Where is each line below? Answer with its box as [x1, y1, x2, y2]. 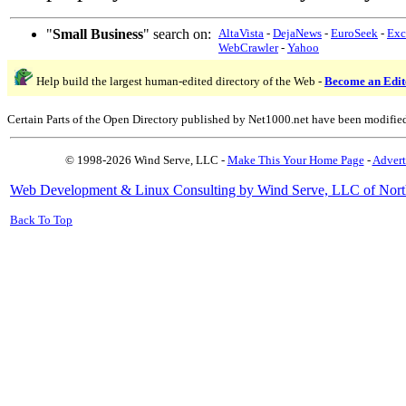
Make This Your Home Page [227, 153, 364, 167]
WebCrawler [218, 41, 278, 54]
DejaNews [273, 26, 322, 40]
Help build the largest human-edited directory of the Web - [36, 74, 324, 88]
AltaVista [218, 26, 264, 40]
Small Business [53, 26, 143, 42]
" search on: [143, 26, 218, 42]
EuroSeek [331, 26, 378, 40]
